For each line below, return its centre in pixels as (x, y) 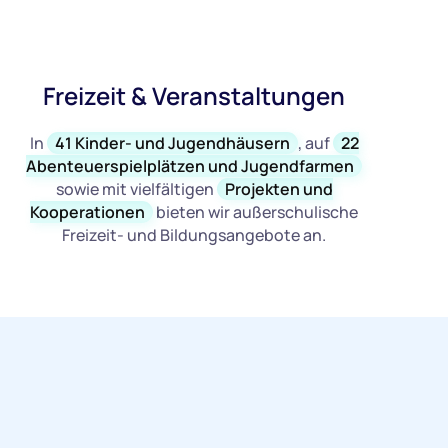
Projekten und (278, 189)
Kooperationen (88, 212)
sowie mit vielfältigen (136, 189)
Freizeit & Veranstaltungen (194, 96)
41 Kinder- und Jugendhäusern (172, 143)
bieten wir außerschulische (256, 212)
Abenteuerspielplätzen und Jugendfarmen (190, 166)
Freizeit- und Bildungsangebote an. (194, 235)
